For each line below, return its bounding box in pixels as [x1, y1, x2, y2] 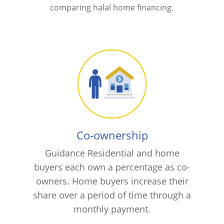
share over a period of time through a [33, 188, 191, 201]
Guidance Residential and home [44, 146, 179, 159]
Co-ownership [76, 127, 148, 142]
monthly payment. [73, 202, 150, 215]
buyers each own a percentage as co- [34, 160, 190, 173]
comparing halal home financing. [50, 1, 174, 13]
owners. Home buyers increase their [35, 174, 188, 187]
